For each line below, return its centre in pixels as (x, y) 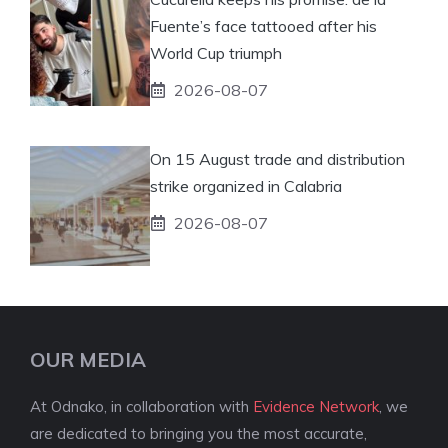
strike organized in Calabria (246, 185)
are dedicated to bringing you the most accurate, (198, 433)
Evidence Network (316, 406)
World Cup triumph (216, 52)
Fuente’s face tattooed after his (263, 25)
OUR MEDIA (88, 359)
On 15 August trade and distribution (277, 158)
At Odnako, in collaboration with (141, 406)
